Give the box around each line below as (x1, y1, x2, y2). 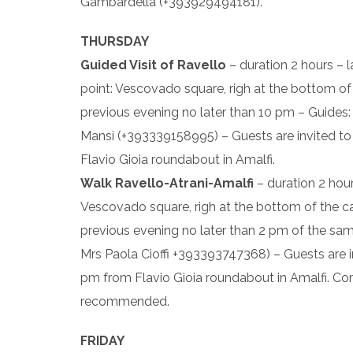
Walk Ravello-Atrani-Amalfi (80, 176, 254, 191)
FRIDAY (80, 333, 124, 348)
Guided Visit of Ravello (80, 58, 226, 72)
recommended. (80, 294, 169, 309)
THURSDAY (80, 34, 149, 49)
